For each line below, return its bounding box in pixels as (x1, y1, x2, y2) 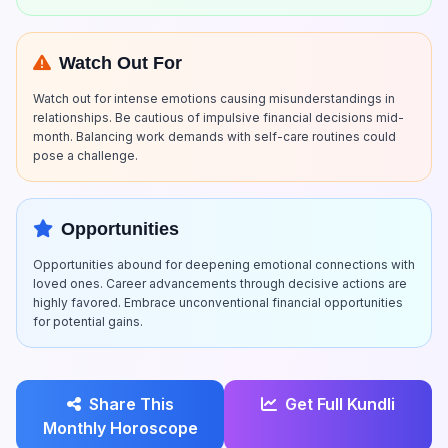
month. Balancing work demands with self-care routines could (33, 129, 396, 144)
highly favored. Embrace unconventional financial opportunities (33, 295, 403, 310)
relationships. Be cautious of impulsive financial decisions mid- (33, 110, 404, 125)
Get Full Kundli (285, 394, 395, 414)
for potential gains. (33, 314, 143, 329)
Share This (88, 394, 174, 414)
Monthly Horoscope (42, 418, 198, 438)
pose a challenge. (33, 148, 138, 163)
